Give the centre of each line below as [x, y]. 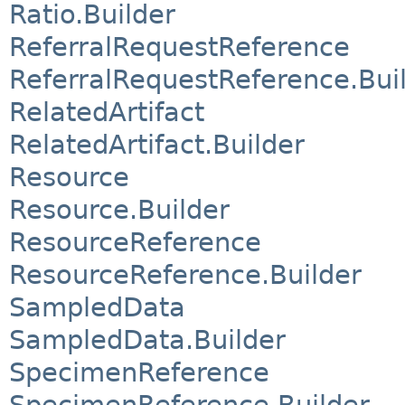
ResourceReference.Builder [185, 274]
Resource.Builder [119, 209]
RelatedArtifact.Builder [157, 144]
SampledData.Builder [147, 339]
